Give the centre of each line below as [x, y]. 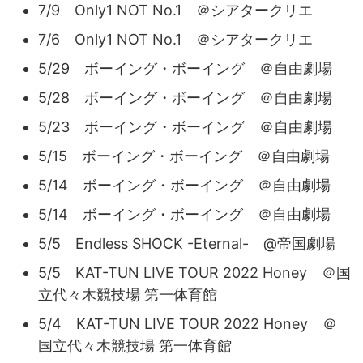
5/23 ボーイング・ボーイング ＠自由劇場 [185, 126]
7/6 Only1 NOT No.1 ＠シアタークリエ [175, 39]
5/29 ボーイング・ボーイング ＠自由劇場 [185, 68]
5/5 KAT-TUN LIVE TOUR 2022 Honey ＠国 [194, 272]
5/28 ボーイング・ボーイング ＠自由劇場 [185, 97]
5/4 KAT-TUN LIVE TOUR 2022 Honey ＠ [188, 323]
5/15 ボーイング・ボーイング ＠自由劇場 [184, 156]
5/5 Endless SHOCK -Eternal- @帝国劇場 [187, 243]
